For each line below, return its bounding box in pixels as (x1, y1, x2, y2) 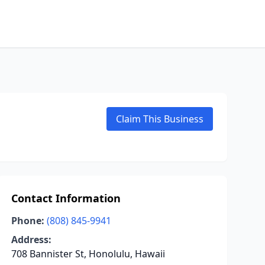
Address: (11, 233, 51, 246)
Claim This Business (116, 112, 203, 125)
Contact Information (11, 191, 121, 205)
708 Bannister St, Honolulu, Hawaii (11, 247, 165, 260)
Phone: (11, 214, 44, 227)
